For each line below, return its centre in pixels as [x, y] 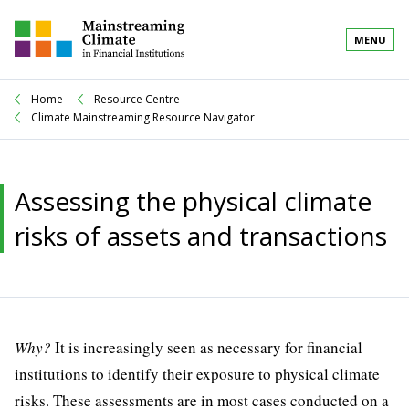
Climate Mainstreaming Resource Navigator [143, 117]
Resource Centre [137, 99]
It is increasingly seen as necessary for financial [207, 347]
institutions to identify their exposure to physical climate [197, 374]
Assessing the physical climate [193, 201]
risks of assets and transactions [201, 236]
